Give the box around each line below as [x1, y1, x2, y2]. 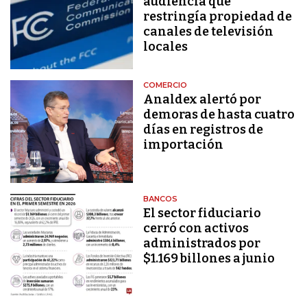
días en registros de [143, 122, 264, 138]
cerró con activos [143, 220, 249, 236]
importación [143, 137, 224, 153]
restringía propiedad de [143, 8, 293, 24]
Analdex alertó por [143, 92, 262, 108]
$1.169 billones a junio [143, 250, 275, 266]
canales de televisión [143, 23, 274, 39]
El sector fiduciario [143, 205, 262, 221]
